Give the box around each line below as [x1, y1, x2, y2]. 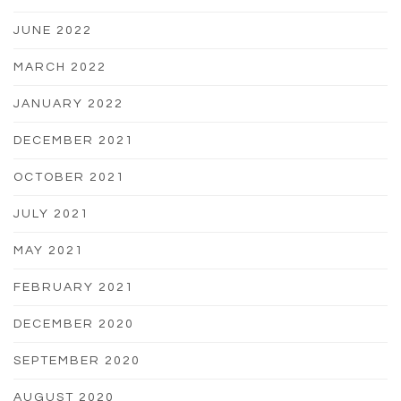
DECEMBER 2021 [13, 133, 134, 147]
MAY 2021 [13, 243, 84, 257]
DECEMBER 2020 [13, 317, 134, 330]
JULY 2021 [13, 207, 90, 220]
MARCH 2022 [13, 60, 107, 73]
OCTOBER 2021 [13, 170, 125, 183]
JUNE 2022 [13, 23, 92, 37]
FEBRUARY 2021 [13, 280, 134, 294]
